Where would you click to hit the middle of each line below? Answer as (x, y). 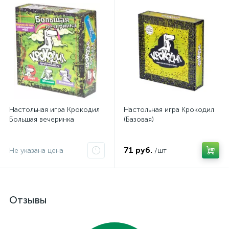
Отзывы (28, 200)
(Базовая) (139, 119)
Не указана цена (36, 151)
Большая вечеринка (42, 119)
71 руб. (138, 150)
